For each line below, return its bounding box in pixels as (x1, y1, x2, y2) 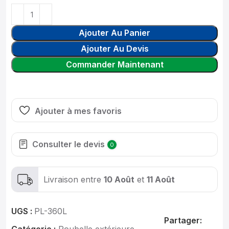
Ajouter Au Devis (80, 43, 149, 54)
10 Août (104, 174, 134, 185)
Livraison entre (43, 174, 104, 185)
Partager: (164, 215, 202, 225)
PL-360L (34, 206, 67, 216)
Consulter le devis (32, 139, 105, 149)
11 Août (147, 174, 175, 185)
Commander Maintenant (65, 59, 164, 70)
